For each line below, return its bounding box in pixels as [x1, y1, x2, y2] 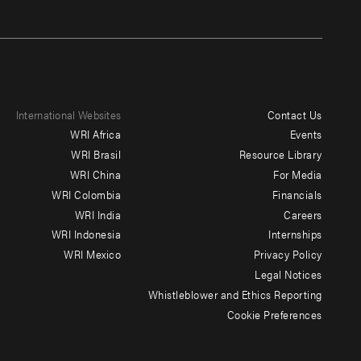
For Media [273, 165, 322, 182]
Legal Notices [255, 265, 322, 282]
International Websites [15, 106, 122, 122]
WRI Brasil [71, 146, 122, 163]
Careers [284, 205, 322, 222]
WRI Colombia [52, 185, 122, 202]
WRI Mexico [64, 246, 122, 263]
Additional [121, 197, 200, 222]
